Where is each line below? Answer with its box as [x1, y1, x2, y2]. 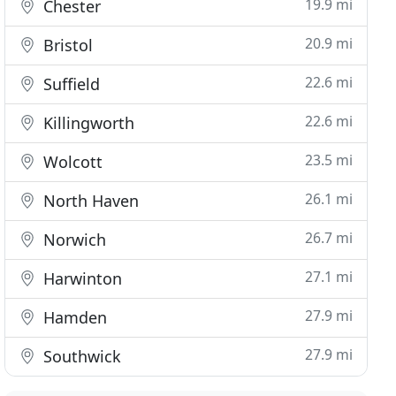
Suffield [39, 73, 101, 95]
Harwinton [39, 268, 123, 289]
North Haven [39, 190, 140, 211]
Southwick [39, 346, 122, 367]
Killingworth [39, 112, 135, 133]
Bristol [39, 34, 94, 56]
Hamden [39, 307, 108, 328]
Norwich [39, 229, 107, 250]
